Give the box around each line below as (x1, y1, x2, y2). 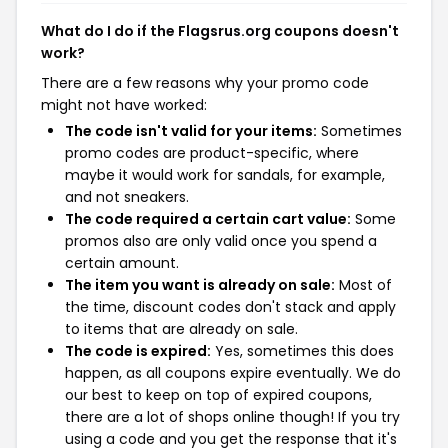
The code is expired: (65, 341, 211, 361)
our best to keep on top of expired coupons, (65, 385, 372, 405)
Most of (335, 275, 392, 295)
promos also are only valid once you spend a (65, 231, 377, 251)
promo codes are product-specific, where (65, 143, 359, 163)
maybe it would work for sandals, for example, (65, 165, 385, 185)
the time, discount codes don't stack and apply (65, 297, 396, 317)
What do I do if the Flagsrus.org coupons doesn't (41, 21, 399, 41)
